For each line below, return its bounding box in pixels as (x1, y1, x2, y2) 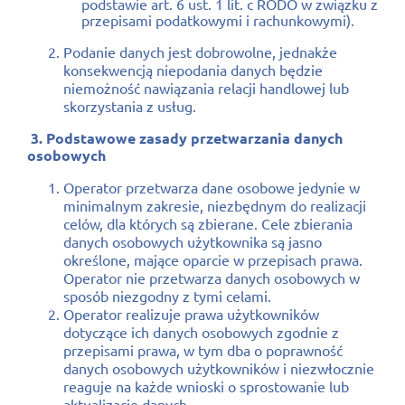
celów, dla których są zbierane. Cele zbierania (63, 213, 353, 232)
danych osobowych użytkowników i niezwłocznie (63, 358, 374, 377)
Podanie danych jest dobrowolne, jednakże (63, 42, 337, 61)
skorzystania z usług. (63, 96, 196, 115)
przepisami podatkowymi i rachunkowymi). (81, 10, 354, 29)
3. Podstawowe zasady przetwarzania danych (27, 127, 343, 147)
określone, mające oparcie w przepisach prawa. (63, 250, 363, 268)
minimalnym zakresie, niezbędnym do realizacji (63, 195, 366, 214)
